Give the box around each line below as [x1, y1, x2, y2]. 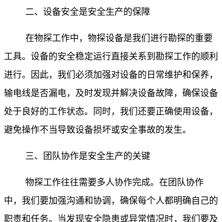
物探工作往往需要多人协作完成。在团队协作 [25, 177, 204, 188]
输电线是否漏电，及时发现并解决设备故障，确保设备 [4, 88, 218, 99]
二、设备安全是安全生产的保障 [25, 7, 150, 17]
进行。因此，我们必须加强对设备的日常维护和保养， [4, 70, 218, 80]
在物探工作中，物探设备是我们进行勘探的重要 [25, 33, 213, 44]
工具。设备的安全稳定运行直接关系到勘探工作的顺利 [4, 52, 218, 62]
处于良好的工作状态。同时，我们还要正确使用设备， [4, 107, 218, 117]
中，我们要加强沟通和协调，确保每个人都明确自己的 [4, 196, 218, 206]
